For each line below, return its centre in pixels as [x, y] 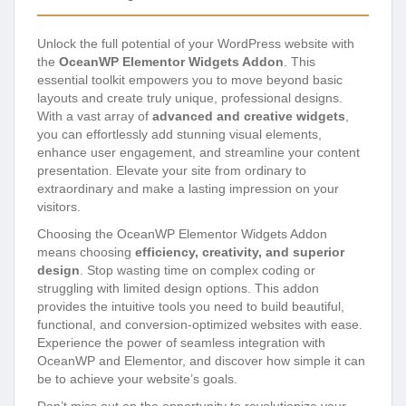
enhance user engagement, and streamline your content [198, 152]
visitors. [59, 206]
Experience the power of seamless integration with [181, 342]
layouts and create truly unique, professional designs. [190, 97]
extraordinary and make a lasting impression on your [188, 188]
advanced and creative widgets [249, 116]
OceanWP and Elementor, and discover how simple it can [201, 360]
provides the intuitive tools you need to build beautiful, [191, 306]
